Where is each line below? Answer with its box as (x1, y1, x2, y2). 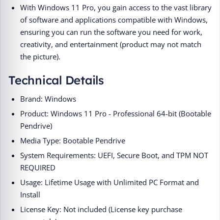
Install (20, 189, 40, 199)
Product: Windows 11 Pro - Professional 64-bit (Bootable (20, 108, 211, 118)
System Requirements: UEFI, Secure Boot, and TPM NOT (20, 150, 208, 160)
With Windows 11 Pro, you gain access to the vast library (20, 2, 212, 12)
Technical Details (8, 72, 104, 87)
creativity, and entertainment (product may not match (20, 39, 201, 49)
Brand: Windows (20, 93, 76, 104)
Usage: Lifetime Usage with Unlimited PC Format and (20, 177, 199, 187)
